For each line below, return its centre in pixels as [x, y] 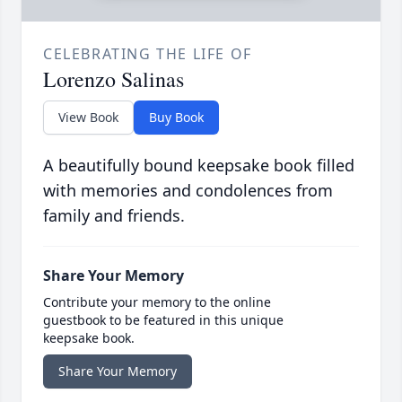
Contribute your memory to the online [157, 302]
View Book [88, 118]
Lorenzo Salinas [114, 79]
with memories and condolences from [188, 191]
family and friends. [114, 216]
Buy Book [176, 118]
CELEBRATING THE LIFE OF [148, 54]
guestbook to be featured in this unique [163, 320]
